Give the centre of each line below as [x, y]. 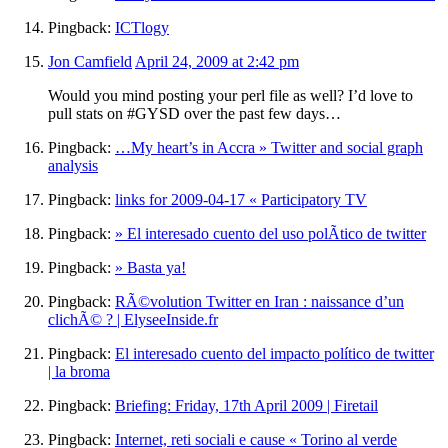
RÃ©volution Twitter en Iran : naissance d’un [259, 301]
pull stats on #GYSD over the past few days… [194, 113]
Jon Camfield [90, 61]
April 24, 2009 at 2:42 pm [217, 61]
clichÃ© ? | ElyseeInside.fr [133, 319]
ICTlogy [142, 27]
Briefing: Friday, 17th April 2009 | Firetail [246, 405]
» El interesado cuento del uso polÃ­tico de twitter [270, 233]
